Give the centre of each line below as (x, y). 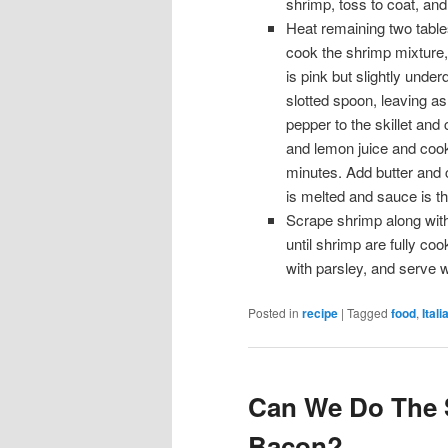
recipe (320, 313)
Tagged (367, 313)
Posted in (273, 313)
